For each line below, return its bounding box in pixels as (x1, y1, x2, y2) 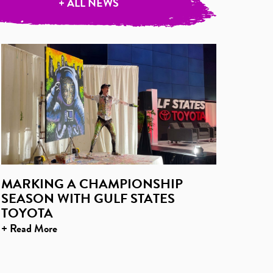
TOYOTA (1, 203, 54, 224)
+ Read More (1, 220, 58, 237)
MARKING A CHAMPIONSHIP (1, 174, 183, 194)
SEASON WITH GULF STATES (1, 188, 175, 209)
